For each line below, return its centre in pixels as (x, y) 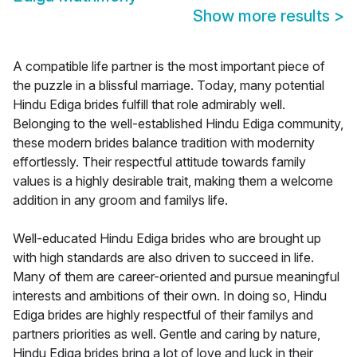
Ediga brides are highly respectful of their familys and (163, 315)
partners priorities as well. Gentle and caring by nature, (167, 334)
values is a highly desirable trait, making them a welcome (173, 181)
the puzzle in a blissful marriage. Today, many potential (169, 86)
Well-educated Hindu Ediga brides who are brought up (167, 239)
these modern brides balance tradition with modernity (164, 143)
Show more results (263, 16)
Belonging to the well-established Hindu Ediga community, (178, 124)
